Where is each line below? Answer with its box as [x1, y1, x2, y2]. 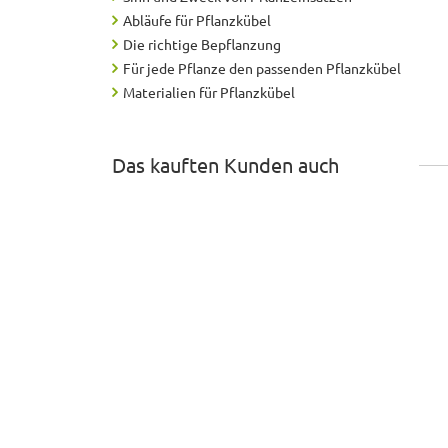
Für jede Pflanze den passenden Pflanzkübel [123, 59, 401, 78]
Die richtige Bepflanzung [123, 35, 281, 54]
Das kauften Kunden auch [112, 152, 339, 178]
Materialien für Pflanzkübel [123, 83, 295, 102]
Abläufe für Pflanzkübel [123, 11, 271, 30]
